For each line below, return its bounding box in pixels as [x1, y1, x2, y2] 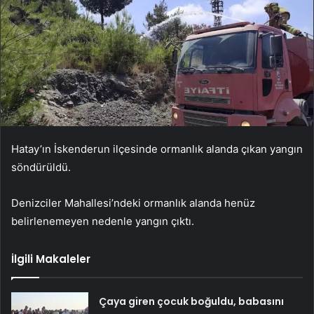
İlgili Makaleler [11, 252, 90, 267]
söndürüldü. [11, 161, 71, 175]
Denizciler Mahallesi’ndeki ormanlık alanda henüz [11, 196, 255, 210]
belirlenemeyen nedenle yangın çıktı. [11, 214, 194, 228]
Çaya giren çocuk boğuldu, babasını [99, 294, 285, 309]
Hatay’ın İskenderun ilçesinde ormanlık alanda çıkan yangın [11, 142, 303, 156]
